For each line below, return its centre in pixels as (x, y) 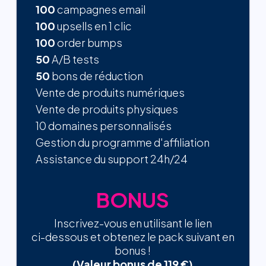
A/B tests (75, 59)
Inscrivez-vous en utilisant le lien (133, 223)
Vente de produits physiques (107, 109)
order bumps (89, 43)
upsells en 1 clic (94, 26)
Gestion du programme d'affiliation (123, 142)
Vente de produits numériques (110, 93)
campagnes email (101, 9)
